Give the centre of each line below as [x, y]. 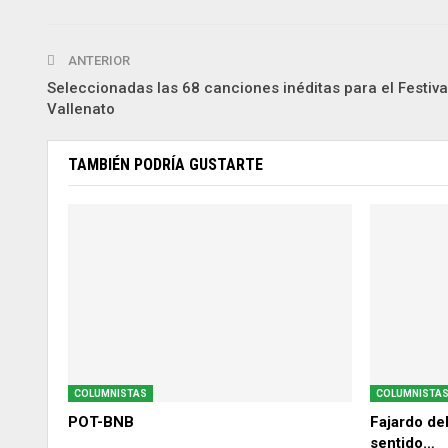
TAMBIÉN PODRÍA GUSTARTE [165, 164]
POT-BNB [101, 422]
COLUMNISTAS [110, 394]
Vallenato [81, 108]
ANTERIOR [97, 60]
